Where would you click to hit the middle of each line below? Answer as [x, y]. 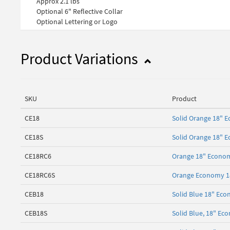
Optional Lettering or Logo [77, 22]
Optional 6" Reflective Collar [80, 12]
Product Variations [81, 59]
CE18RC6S [40, 175]
